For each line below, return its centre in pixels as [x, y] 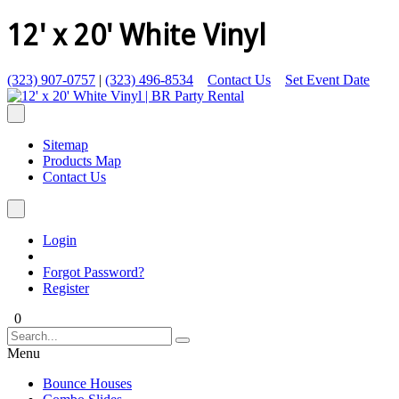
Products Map [82, 160]
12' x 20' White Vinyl [137, 36]
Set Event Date [327, 79]
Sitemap [65, 144]
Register [66, 288]
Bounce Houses [87, 383]
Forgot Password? [94, 272]
